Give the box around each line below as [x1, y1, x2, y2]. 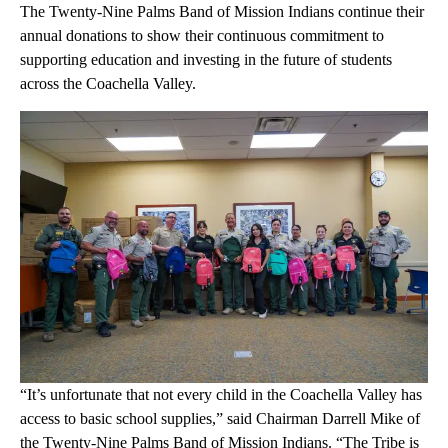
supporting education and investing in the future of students [20, 51, 392, 69]
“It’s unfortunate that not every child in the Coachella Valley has [20, 386, 422, 404]
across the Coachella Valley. [20, 75, 196, 93]
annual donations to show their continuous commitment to [20, 27, 384, 45]
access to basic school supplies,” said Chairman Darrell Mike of [20, 410, 424, 428]
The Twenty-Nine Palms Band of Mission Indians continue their [20, 3, 424, 21]
